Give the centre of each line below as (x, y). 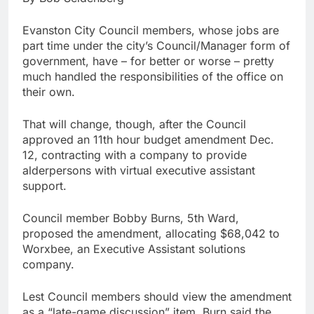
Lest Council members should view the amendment (157, 296)
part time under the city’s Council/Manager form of (156, 45)
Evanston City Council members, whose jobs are (151, 30)
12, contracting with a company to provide (135, 155)
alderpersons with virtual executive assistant (139, 170)
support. (45, 185)
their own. (49, 91)
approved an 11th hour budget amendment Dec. (148, 139)
